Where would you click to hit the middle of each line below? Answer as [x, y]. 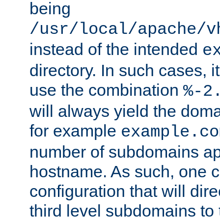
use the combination [106, 90]
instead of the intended [116, 49]
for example [75, 131]
